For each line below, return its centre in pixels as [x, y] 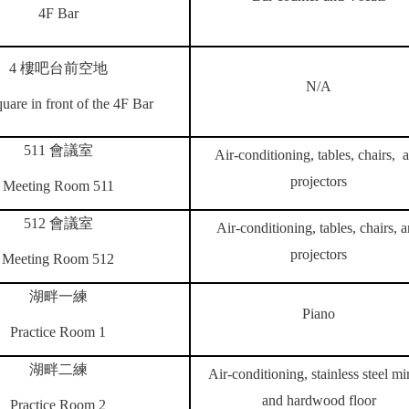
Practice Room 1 [58, 332]
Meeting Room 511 [58, 186]
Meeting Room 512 [58, 259]
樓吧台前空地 [63, 68]
